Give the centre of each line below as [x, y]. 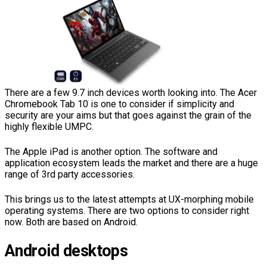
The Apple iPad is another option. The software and [111, 152]
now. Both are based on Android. [71, 222]
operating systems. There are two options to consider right [127, 211]
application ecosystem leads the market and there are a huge [131, 163]
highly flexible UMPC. [49, 127]
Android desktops [66, 251]
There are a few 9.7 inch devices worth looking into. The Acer [131, 93]
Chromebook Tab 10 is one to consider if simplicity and [119, 104]
